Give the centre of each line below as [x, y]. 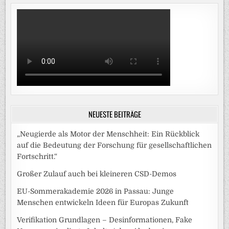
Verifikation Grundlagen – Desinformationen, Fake [105, 220]
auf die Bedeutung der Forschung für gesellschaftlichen [114, 145]
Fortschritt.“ [37, 156]
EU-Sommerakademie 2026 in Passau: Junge [96, 191]
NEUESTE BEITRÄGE [114, 114]
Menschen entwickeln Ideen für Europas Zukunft [103, 202]
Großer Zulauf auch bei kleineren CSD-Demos [97, 174]
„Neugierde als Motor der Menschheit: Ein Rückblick [108, 134]
